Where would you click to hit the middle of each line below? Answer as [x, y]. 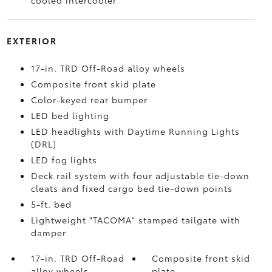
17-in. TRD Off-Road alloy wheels [108, 68]
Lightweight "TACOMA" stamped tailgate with [135, 220]
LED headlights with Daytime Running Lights [135, 131]
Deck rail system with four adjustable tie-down [140, 175]
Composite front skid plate [93, 84]
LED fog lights [64, 160]
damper [48, 233]
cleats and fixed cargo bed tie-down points [131, 188]
